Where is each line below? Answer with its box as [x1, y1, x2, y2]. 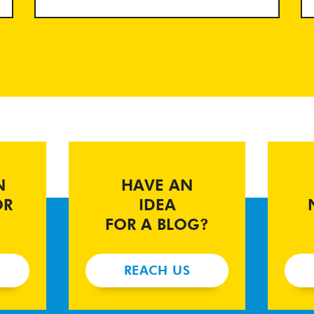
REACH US [124, 264, 190, 278]
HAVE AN [121, 179, 193, 195]
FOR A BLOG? [105, 218, 209, 234]
